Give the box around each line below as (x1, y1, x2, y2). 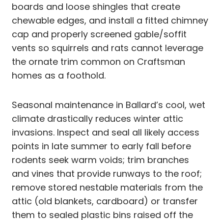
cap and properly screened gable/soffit (12, 27, 187, 40)
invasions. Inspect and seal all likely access (12, 126, 199, 138)
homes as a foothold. (12, 69, 106, 82)
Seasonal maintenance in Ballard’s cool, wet (12, 98, 205, 111)
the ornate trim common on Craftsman (12, 55, 185, 68)
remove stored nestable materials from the (12, 181, 203, 193)
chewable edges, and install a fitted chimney (12, 14, 208, 27)
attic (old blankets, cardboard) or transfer (12, 194, 198, 207)
